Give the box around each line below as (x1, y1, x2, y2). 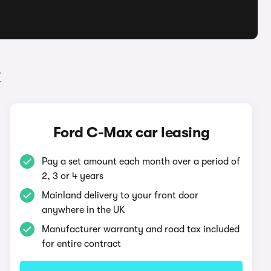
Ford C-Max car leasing (53, 124, 210, 141)
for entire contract (42, 238, 122, 249)
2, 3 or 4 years (42, 171, 104, 181)
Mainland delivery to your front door (42, 190, 199, 201)
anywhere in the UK (42, 204, 126, 215)
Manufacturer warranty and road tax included (42, 224, 240, 235)
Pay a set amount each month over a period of (42, 156, 241, 167)
